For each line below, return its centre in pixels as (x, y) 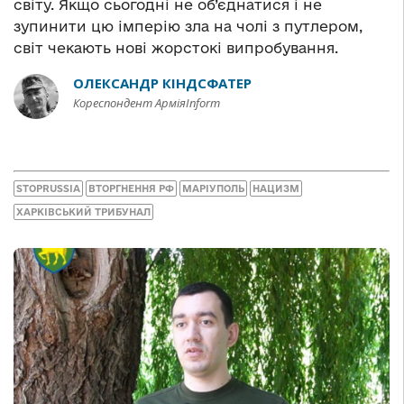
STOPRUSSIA (48, 188)
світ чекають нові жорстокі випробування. (176, 48)
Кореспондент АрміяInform (147, 103)
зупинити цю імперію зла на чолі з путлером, (190, 27)
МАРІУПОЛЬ (213, 188)
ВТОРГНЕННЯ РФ (131, 188)
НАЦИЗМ (276, 188)
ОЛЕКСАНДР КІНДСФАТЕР (162, 83)
